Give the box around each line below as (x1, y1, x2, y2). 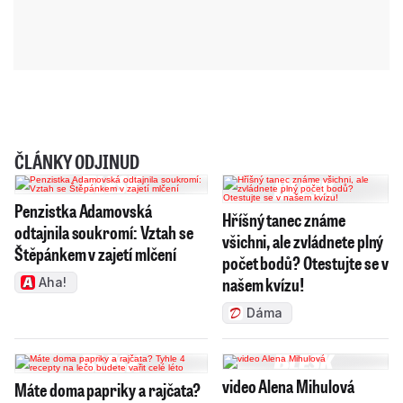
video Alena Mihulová (221, 373, 354, 398)
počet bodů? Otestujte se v (221, 250, 389, 274)
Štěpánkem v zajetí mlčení (14, 241, 176, 265)
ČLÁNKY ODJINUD (14, 148, 139, 175)
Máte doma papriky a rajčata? (14, 377, 201, 401)
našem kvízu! (221, 272, 305, 296)
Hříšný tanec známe (221, 207, 345, 231)
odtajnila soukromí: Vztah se (14, 219, 193, 244)
